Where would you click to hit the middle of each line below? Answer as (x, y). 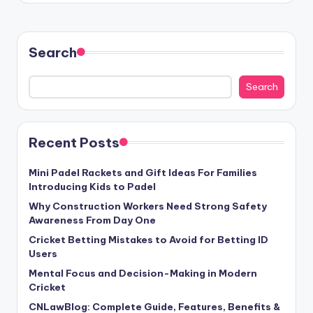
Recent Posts (74, 143)
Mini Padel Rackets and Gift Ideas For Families (143, 173)
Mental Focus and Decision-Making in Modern (143, 274)
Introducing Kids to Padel (92, 187)
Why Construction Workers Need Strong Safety (148, 206)
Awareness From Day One (92, 220)
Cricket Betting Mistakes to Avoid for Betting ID (148, 240)
